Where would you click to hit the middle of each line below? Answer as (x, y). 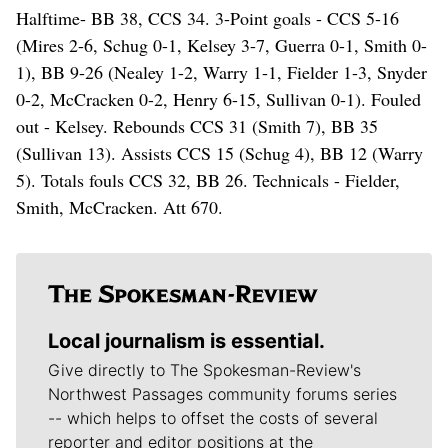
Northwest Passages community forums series (222, 393)
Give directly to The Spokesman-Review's (204, 369)
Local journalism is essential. (186, 340)
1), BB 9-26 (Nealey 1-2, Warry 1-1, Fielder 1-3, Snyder (221, 71)
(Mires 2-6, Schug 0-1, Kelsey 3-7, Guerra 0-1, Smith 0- (221, 44)
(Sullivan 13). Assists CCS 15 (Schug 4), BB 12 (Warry (219, 152)
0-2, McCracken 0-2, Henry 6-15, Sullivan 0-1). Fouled (218, 98)
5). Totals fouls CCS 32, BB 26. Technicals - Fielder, (208, 179)
